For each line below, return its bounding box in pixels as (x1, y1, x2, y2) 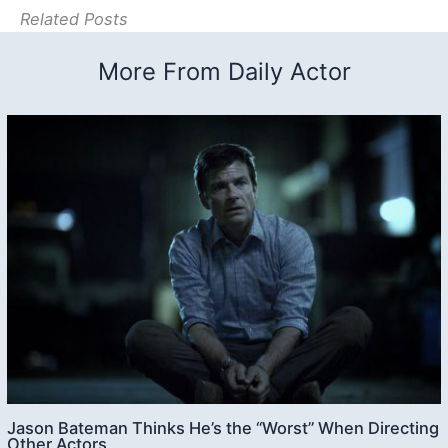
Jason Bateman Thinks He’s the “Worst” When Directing (7, 418, 440, 439)
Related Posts (20, 9, 128, 30)
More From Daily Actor (97, 57, 351, 87)
